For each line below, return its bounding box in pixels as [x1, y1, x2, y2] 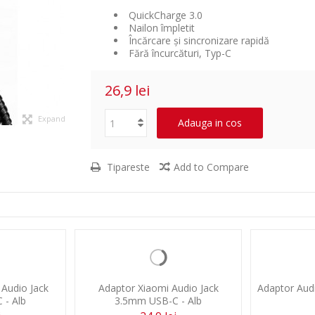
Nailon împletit [126, 21, 195, 34]
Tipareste [104, 160, 150, 174]
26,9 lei [105, 81, 150, 100]
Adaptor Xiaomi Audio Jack [98, 281, 219, 295]
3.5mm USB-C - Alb [115, 294, 202, 307]
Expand [38, 113, 65, 124]
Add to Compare [174, 160, 249, 174]
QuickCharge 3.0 [126, 8, 202, 22]
